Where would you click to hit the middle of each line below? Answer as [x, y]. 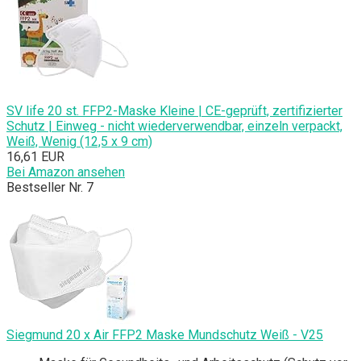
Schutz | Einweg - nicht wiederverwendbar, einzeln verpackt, [174, 127]
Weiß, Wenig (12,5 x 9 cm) [79, 142]
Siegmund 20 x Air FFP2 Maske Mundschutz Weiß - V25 [165, 335]
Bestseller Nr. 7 [50, 188]
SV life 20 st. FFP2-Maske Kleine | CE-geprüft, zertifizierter [174, 111]
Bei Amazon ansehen [66, 172]
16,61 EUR [35, 157]
